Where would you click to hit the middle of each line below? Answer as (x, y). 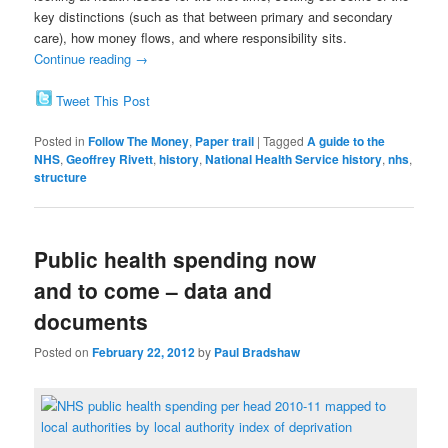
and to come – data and (153, 290)
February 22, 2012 (144, 352)
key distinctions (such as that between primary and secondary (214, 16)
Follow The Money (139, 140)
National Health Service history (294, 158)
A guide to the (346, 140)
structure (61, 176)
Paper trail (225, 140)
